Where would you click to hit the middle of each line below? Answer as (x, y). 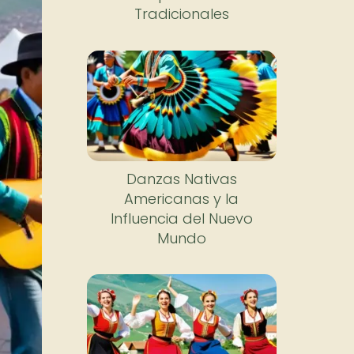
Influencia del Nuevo (181, 218)
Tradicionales (181, 14)
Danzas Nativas (181, 179)
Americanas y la (182, 198)
